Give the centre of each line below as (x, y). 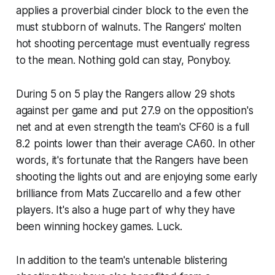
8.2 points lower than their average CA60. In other (136, 144)
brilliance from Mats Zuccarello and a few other (128, 194)
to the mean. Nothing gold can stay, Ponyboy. (123, 60)
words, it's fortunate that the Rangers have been (132, 161)
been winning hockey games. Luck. (99, 227)
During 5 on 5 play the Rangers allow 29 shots (126, 94)
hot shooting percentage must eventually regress (133, 44)
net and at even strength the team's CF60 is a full (133, 127)
